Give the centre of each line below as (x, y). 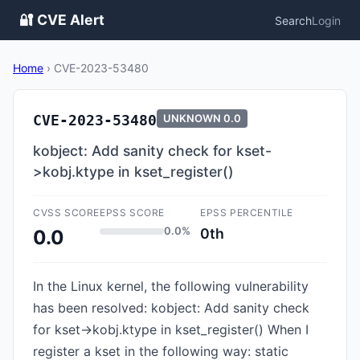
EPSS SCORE (132, 213)
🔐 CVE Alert (62, 20)
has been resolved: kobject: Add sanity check (171, 308)
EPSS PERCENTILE (247, 213)
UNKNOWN (192, 118)
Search (293, 20)
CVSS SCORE (66, 213)
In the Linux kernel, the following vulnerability (171, 286)
